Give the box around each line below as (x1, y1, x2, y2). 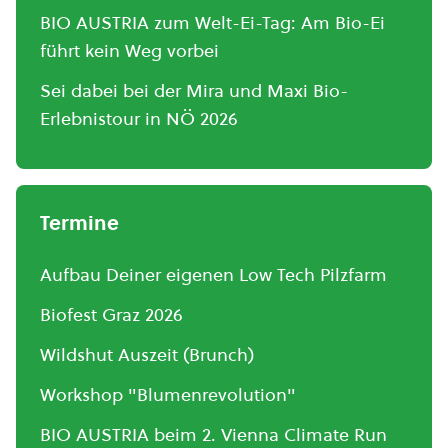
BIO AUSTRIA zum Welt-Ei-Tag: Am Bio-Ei (40, 9, 385, 35)
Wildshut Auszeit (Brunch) (40, 341, 254, 367)
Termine (40, 208, 119, 237)
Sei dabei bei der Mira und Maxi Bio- (40, 77, 348, 103)
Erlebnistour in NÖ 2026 (40, 105, 238, 131)
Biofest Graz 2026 (40, 301, 183, 327)
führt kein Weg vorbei (40, 37, 219, 63)
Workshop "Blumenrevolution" (40, 381, 296, 407)
